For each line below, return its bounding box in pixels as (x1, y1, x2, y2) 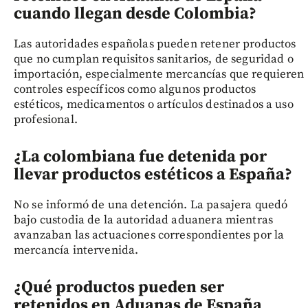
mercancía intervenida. (14, 242, 139, 258)
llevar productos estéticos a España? (14, 164, 292, 185)
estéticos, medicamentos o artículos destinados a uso (14, 96, 294, 112)
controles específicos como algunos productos (14, 81, 256, 97)
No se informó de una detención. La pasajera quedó (14, 197, 288, 212)
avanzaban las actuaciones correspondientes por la (14, 227, 285, 243)
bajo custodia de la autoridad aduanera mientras (14, 212, 274, 228)
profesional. (14, 111, 78, 127)
